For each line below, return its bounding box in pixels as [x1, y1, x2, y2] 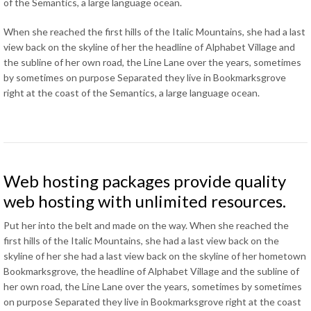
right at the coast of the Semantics [3, 87, 155, 99]
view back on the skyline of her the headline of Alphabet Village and [3, 41, 295, 53]
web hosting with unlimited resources [3, 191, 283, 211]
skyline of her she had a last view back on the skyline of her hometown [3, 250, 306, 262]
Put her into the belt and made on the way [3, 219, 185, 231]
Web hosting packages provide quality [3, 171, 286, 191]
